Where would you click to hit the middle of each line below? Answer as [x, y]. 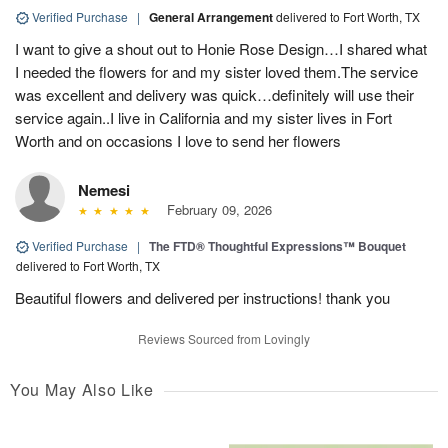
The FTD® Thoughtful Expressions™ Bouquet [277, 245]
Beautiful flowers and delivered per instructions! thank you [202, 297]
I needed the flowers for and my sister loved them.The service [216, 71]
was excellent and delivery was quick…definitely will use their [214, 94]
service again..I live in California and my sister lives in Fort [203, 117]
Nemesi [104, 189]
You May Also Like [82, 389]
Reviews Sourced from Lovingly [224, 338]
